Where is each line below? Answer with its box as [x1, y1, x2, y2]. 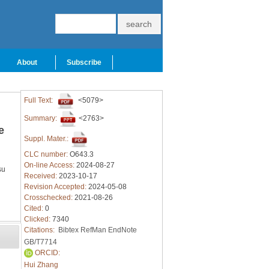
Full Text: [23, 96, 55, 105]
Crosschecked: [23, 193, 74, 202]
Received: [23, 172, 59, 180]
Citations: [23, 226, 56, 234]
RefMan [80, 226, 106, 234]
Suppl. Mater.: [23, 134, 70, 144]
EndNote [107, 226, 137, 234]
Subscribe [67, 58, 101, 67]
